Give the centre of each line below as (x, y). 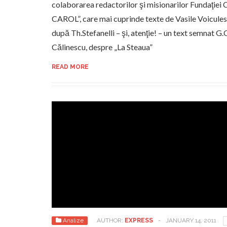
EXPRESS (139, 220)
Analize (73, 220)
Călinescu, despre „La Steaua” (102, 47)
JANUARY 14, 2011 (191, 220)
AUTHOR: (111, 220)
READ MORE (70, 67)
